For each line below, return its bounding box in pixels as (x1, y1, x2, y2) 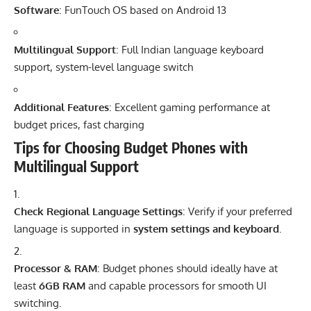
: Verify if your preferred (183, 204, 292, 218)
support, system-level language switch (14, 60, 193, 74)
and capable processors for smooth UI (85, 279, 267, 293)
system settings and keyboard (133, 221, 279, 235)
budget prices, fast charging (14, 117, 144, 131)
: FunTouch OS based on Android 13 (59, 3, 226, 17)
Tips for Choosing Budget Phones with (14, 138, 248, 158)
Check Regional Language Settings (14, 204, 183, 218)
